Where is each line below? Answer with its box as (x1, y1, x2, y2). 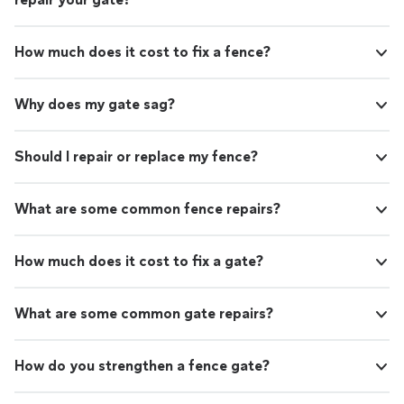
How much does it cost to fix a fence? (14, 43, 271, 61)
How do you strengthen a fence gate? (14, 357, 270, 375)
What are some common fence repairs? (14, 200, 280, 218)
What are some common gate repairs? (14, 305, 273, 323)
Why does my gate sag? (14, 96, 175, 114)
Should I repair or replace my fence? (14, 148, 258, 166)
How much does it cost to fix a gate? (14, 252, 263, 271)
